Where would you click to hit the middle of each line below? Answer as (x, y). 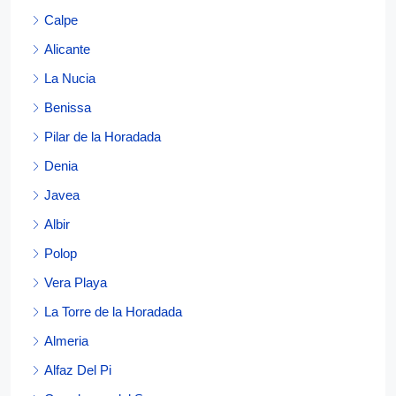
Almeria (66, 341)
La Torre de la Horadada (113, 312)
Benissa (68, 107)
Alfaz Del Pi (78, 370)
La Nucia (70, 78)
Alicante (67, 49)
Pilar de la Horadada (103, 137)
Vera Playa (76, 282)
